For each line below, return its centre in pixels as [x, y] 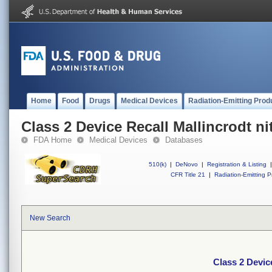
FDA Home [53, 140]
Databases [184, 140]
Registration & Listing [237, 164]
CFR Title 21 [188, 175]
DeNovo [187, 164]
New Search [50, 218]
